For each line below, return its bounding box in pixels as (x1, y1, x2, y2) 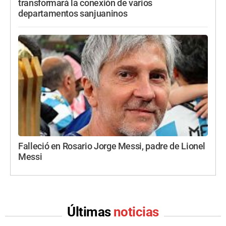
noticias (114, 204, 159, 220)
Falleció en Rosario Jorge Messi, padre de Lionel (18, 141, 206, 152)
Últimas (67, 204, 114, 220)
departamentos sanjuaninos (18, 9, 128, 19)
